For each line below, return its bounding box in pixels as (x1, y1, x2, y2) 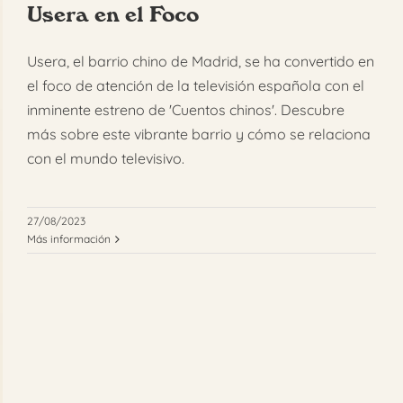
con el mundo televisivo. (27, 149, 184, 168)
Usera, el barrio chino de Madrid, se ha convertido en (27, 52, 374, 71)
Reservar (168, 68, 249, 88)
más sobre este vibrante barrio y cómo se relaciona (27, 125, 371, 144)
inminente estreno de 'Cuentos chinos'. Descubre (27, 101, 345, 120)
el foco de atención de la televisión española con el (27, 76, 364, 95)
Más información (27, 232, 111, 246)
